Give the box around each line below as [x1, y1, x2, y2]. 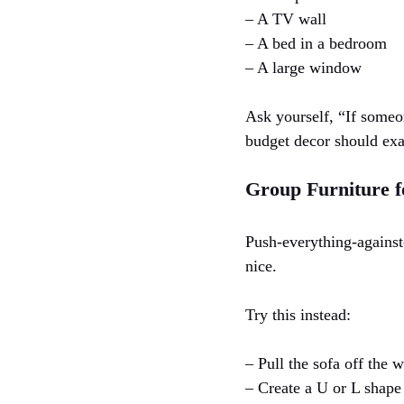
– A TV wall [245, 10, 326, 29]
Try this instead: [245, 306, 351, 325]
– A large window [245, 59, 362, 78]
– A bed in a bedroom [245, 34, 387, 53]
